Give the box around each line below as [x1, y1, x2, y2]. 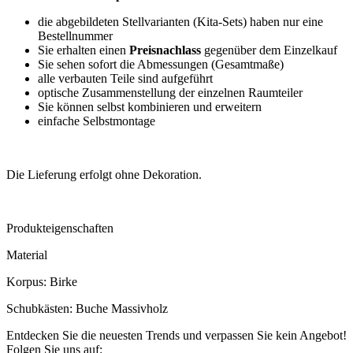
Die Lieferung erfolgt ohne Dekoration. [6, 168, 202, 182]
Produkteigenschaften [6, 221, 113, 236]
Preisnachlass [129, 43, 201, 58]
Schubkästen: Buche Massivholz [6, 302, 168, 316]
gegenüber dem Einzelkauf [201, 43, 337, 58]
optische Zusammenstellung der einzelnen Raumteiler [38, 86, 303, 100]
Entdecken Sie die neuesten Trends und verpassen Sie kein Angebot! [6, 329, 347, 343]
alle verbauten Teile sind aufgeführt [38, 72, 213, 86]
